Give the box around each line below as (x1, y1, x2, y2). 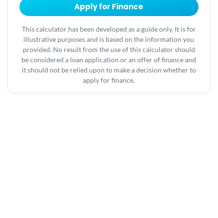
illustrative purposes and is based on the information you (23, 35, 195, 44)
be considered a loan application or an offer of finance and (21, 55, 197, 64)
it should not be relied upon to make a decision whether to (21, 66, 196, 74)
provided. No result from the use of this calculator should (22, 45, 195, 54)
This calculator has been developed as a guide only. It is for (21, 25, 196, 34)
